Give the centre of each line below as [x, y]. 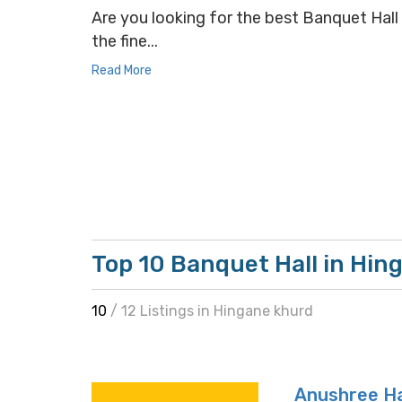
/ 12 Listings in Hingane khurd [212, 311]
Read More [122, 70]
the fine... [125, 41]
